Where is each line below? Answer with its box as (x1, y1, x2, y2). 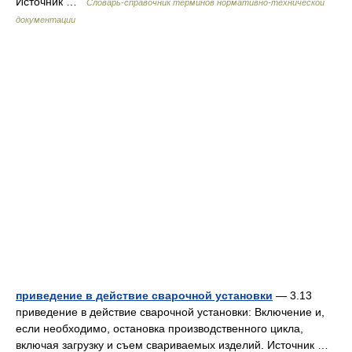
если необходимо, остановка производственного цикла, (16, 322, 303, 335)
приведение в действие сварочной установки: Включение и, (16, 306, 324, 318)
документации (16, 15, 75, 24)
